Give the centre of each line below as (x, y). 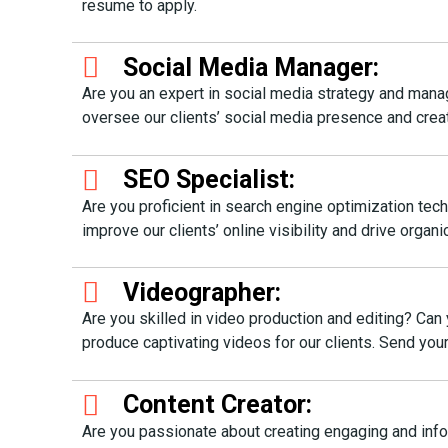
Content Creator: (218, 405)
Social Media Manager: (251, 67)
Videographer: (202, 292)
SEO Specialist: (209, 180)
